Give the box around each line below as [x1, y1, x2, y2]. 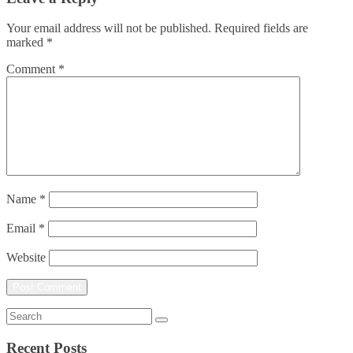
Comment [6, 62, 58, 76]
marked [6, 35, 46, 50]
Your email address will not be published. [6, 21, 211, 35]
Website [6, 251, 46, 265]
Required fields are [214, 21, 308, 35]
